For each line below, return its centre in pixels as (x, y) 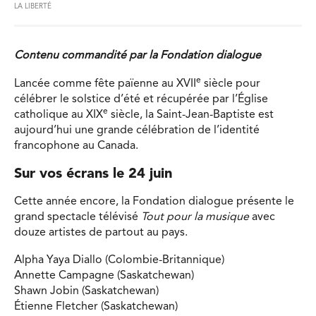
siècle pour (231, 84)
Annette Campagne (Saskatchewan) (104, 276)
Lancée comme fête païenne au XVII (105, 84)
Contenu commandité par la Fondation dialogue (138, 56)
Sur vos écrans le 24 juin (93, 174)
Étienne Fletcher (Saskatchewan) (96, 307)
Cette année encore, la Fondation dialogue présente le (154, 201)
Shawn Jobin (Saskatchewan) (86, 292)
